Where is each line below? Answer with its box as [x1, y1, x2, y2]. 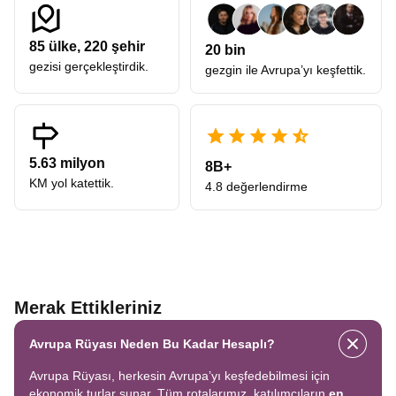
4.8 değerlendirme [205, 179, 308, 194]
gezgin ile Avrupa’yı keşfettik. [205, 63, 366, 77]
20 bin [205, 42, 246, 57]
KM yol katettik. [29, 176, 114, 190]
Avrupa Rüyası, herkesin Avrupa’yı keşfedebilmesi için [29, 369, 330, 383]
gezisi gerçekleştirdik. [29, 59, 148, 73]
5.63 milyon [29, 156, 105, 171]
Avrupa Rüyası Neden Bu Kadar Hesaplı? [29, 337, 275, 351]
